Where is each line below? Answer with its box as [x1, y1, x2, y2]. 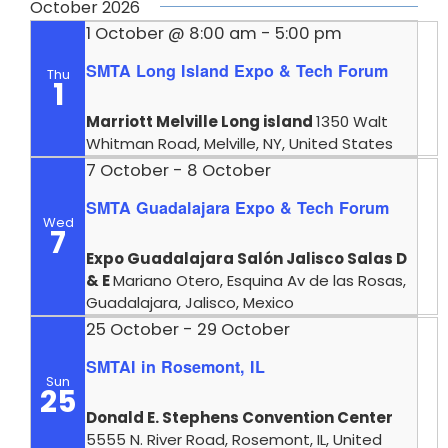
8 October [187, 158, 271, 182]
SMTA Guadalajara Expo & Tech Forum [86, 195, 389, 219]
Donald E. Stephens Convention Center [86, 407, 393, 429]
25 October [86, 318, 179, 341]
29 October [197, 318, 290, 341]
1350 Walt [316, 110, 388, 132]
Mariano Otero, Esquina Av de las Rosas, [113, 270, 406, 291]
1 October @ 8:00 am [86, 21, 257, 45]
